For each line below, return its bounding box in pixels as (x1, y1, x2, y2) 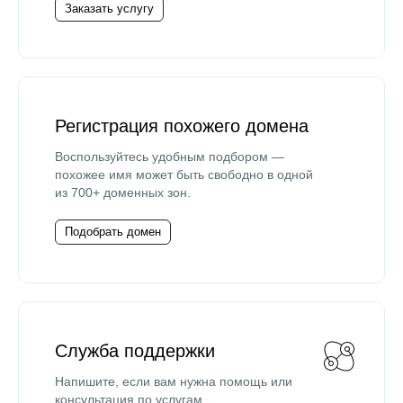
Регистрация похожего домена (55, 115, 309, 136)
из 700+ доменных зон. (55, 184, 191, 200)
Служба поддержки (55, 340, 215, 361)
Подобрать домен (65, 224, 161, 238)
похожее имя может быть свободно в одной (55, 166, 313, 182)
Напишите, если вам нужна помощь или (55, 373, 292, 389)
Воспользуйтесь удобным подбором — (55, 148, 284, 164)
